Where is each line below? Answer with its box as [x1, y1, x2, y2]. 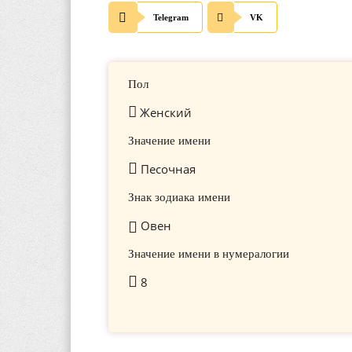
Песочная [141, 161, 196, 177]
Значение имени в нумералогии [128, 247, 289, 260]
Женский [137, 104, 192, 120]
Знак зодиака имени [128, 191, 230, 203]
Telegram [153, 13, 189, 22]
